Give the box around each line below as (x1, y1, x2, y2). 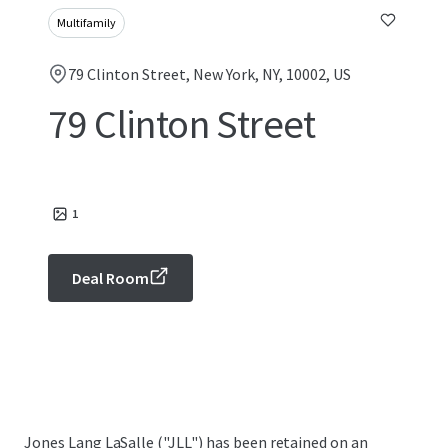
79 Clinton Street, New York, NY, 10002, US (68, 64, 351, 84)
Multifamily (57, 15, 116, 30)
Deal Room (72, 268, 149, 288)
